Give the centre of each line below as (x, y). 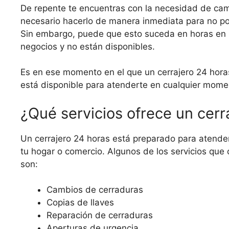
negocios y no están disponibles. (88, 46)
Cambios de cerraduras (95, 190)
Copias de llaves (80, 203)
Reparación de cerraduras (100, 215)
